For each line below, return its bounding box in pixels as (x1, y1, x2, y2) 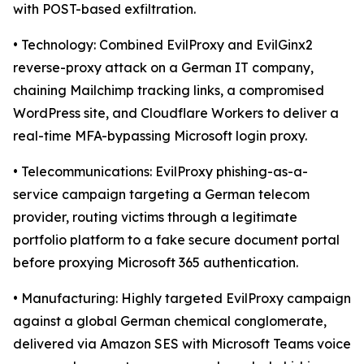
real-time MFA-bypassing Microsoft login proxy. (13, 128, 307, 144)
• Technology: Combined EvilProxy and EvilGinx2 (13, 37, 313, 53)
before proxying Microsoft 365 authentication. (13, 254, 298, 271)
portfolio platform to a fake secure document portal (13, 232, 340, 248)
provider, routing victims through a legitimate (13, 209, 297, 225)
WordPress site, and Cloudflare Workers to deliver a (13, 105, 339, 121)
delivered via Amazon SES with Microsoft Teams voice (13, 336, 351, 352)
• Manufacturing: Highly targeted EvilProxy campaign (13, 290, 351, 306)
